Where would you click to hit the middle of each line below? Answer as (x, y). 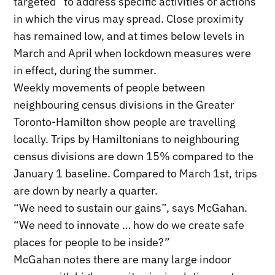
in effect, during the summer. (85, 71)
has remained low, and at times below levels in (129, 36)
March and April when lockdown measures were (133, 53)
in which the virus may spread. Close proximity (129, 19)
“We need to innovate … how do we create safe (129, 225)
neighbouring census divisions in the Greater (124, 105)
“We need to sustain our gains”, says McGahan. (131, 208)
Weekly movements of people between (110, 88)
